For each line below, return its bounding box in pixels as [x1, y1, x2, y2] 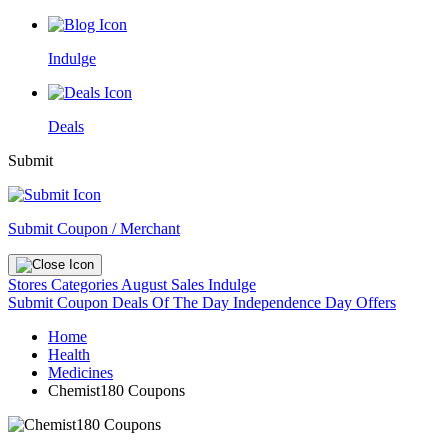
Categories [51, 276, 121, 293]
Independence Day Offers [233, 294, 396, 311]
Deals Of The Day [112, 294, 233, 311]
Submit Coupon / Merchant [8, 220, 180, 237]
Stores [8, 276, 51, 293]
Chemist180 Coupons [48, 382, 185, 399]
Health [48, 346, 90, 363]
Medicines [48, 364, 113, 381]
